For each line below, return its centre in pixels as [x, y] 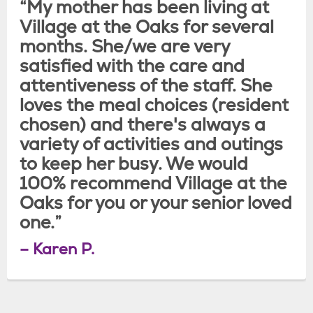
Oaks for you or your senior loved [156, 202]
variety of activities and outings [151, 144]
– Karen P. [57, 249]
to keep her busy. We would [134, 163]
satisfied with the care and [132, 65]
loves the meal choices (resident [154, 104]
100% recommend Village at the [153, 183]
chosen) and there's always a [143, 124]
